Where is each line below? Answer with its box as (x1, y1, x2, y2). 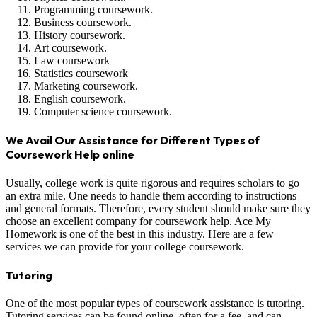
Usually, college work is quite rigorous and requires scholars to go (6, 176, 299, 189)
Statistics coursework (34, 67, 128, 79)
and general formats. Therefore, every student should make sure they (6, 202, 311, 214)
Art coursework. (34, 42, 107, 54)
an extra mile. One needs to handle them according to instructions (6, 189, 296, 202)
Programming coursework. (34, 4, 153, 16)
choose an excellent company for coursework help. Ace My (6, 214, 271, 227)
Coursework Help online (6, 147, 134, 162)
